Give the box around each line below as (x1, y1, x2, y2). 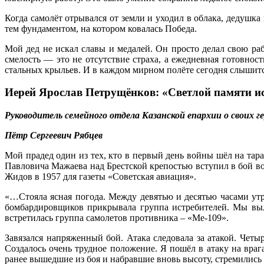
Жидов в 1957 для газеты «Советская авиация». (5, 171, 196, 182)
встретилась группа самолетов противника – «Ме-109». (5, 213, 229, 223)
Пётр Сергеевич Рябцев (5, 130, 103, 141)
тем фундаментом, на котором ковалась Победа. (5, 23, 197, 34)
